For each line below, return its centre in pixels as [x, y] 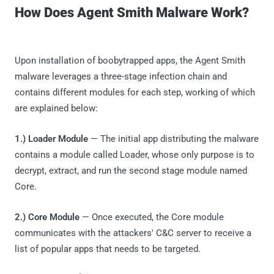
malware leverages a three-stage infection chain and [121, 77]
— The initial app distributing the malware [173, 139]
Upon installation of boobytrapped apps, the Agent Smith [130, 61]
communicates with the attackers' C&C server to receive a [133, 233]
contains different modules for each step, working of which [135, 93]
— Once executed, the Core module [152, 217]
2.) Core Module [47, 217]
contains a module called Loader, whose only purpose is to [135, 155]
